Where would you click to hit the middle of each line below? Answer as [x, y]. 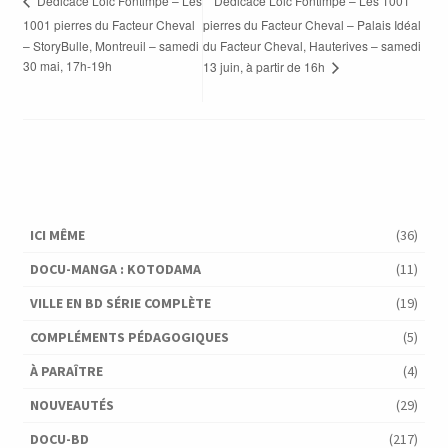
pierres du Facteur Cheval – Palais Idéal [312, 25]
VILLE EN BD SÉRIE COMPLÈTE [120, 303]
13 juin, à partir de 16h [266, 66]
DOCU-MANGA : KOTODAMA [115, 269]
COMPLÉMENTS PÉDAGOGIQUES [129, 337]
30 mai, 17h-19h [67, 65]
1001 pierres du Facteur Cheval [108, 24]
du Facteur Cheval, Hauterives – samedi [312, 46]
